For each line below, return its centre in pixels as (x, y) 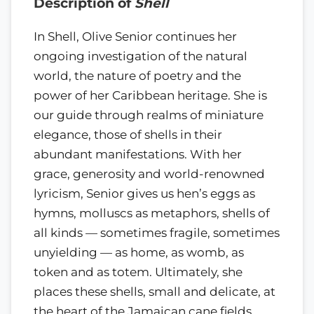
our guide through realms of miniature (149, 115)
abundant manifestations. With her (138, 154)
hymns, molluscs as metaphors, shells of (152, 213)
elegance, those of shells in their (128, 134)
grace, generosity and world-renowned (149, 173)
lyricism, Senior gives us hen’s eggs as (144, 193)
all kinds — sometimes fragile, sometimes (157, 232)
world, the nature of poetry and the (137, 75)
